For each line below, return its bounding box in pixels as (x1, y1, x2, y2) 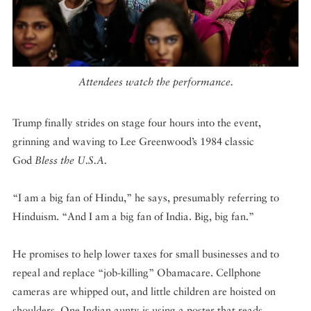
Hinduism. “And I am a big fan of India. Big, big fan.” (12, 210, 254, 223)
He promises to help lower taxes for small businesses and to (12, 248, 279, 260)
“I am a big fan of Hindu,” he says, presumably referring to (12, 192, 279, 204)
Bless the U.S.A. (35, 154, 107, 167)
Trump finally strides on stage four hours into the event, (12, 117, 261, 129)
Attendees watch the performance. (78, 75, 233, 87)
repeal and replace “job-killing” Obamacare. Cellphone (12, 267, 261, 279)
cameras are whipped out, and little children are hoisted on (12, 285, 276, 298)
